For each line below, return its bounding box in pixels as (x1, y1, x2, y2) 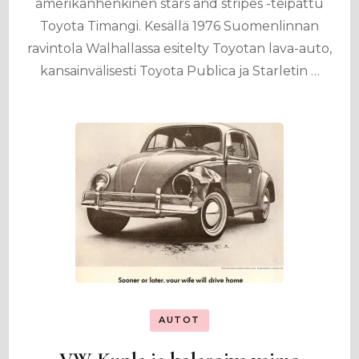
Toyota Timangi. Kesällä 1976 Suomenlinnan (40, 18, 319, 34)
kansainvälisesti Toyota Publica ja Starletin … (39, 63, 320, 79)
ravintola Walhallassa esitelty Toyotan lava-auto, (27, 41, 332, 56)
